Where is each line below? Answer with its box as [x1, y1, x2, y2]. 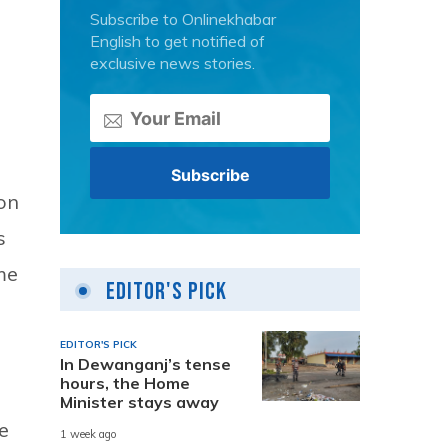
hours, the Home [60, 372, 190, 393]
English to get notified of [90, 31, 265, 51]
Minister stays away [60, 391, 219, 412]
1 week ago [60, 427, 117, 442]
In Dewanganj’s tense [60, 353, 231, 374]
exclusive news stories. [90, 53, 255, 73]
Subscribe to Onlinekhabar [90, 9, 276, 29]
